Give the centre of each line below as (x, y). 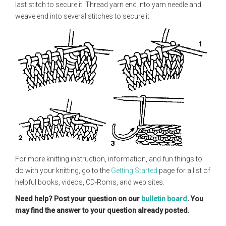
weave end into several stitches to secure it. (83, 16)
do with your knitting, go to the (63, 171)
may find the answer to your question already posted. (102, 210)
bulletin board (164, 199)
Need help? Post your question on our (78, 199)
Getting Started (134, 171)
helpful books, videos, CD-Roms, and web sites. (90, 182)
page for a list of (184, 171)
